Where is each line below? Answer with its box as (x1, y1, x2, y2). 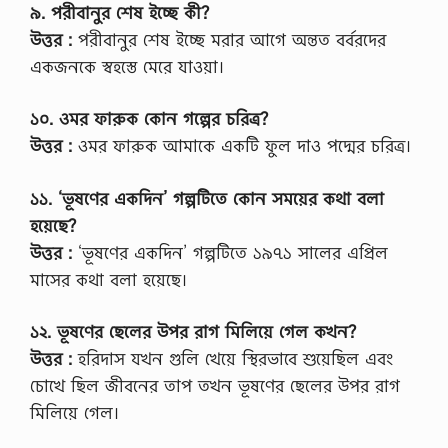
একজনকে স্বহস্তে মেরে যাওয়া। (30, 54, 224, 78)
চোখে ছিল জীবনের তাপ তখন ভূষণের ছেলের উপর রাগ (30, 374, 400, 398)
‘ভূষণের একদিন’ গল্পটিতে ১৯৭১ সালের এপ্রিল (72, 240, 388, 264)
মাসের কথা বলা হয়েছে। (30, 267, 187, 291)
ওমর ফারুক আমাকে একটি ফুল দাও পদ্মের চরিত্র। (72, 134, 411, 158)
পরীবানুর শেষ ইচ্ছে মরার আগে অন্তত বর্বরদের (72, 27, 386, 51)
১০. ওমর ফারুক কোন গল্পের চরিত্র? (30, 107, 268, 131)
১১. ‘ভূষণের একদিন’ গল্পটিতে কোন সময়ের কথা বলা (30, 186, 384, 210)
